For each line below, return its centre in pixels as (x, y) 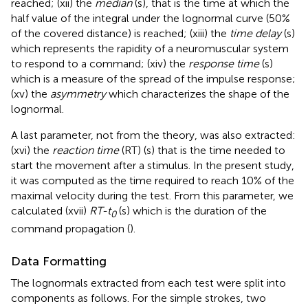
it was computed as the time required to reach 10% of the (153, 180)
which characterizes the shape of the (198, 93)
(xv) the (31, 93)
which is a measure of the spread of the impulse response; (153, 78)
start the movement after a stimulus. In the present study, (153, 165)
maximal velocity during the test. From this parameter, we (152, 195)
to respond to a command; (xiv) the (100, 63)
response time (224, 63)
